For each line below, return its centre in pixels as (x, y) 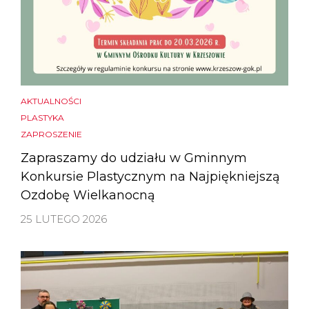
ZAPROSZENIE (51, 134)
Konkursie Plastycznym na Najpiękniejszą (150, 177)
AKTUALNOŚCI (51, 101)
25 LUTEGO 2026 (64, 219)
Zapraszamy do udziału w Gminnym (134, 158)
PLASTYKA (42, 118)
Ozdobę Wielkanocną (88, 196)
